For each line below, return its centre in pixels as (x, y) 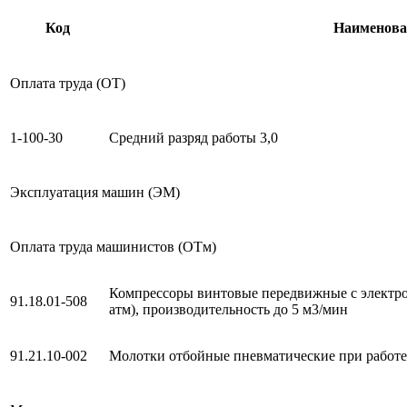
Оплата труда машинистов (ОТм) (113, 246)
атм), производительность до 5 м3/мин (228, 309)
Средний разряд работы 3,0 (194, 137)
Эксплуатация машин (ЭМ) (95, 192)
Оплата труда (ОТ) (68, 83)
